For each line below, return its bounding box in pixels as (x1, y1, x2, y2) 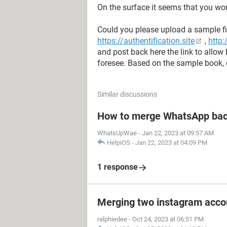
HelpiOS (107, 139, 130, 146)
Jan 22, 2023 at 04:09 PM (135, 139, 207, 146)
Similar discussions (97, 90, 157, 98)
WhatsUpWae (97, 129, 137, 137)
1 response (97, 162, 138, 172)
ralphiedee (97, 215, 127, 223)
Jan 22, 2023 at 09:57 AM (142, 129, 214, 137)
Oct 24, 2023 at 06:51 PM (132, 215, 204, 223)
